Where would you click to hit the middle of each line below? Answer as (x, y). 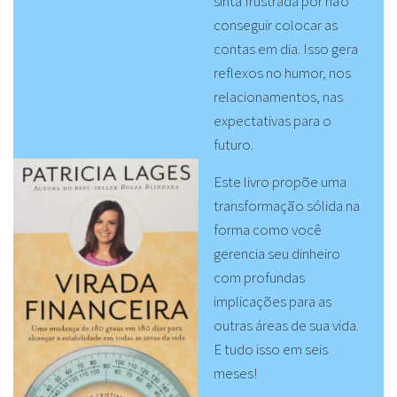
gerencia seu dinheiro (276, 254)
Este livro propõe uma (280, 182)
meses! (235, 374)
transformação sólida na (286, 206)
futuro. (233, 144)
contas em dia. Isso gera (285, 48)
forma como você (267, 230)
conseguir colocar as (275, 24)
